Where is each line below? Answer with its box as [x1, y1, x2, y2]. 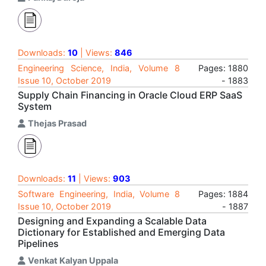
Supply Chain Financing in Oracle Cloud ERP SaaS [18, 89, 242, 101]
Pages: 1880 [198, 63, 248, 73]
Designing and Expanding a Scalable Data [18, 215, 207, 227]
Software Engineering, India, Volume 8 [18, 189, 180, 199]
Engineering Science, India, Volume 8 [18, 63, 180, 73]
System [18, 100, 52, 112]
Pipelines [18, 237, 59, 249]
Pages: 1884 [198, 189, 248, 199]
